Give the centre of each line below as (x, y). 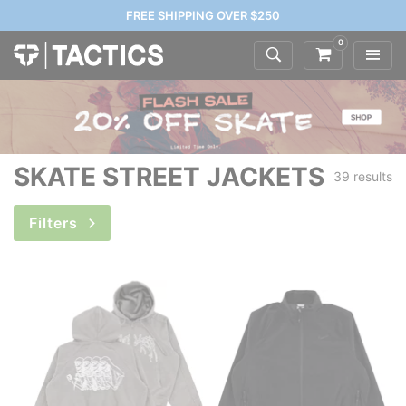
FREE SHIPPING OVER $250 (203, 15)
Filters (56, 223)
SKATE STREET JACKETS (169, 177)
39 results (363, 177)
